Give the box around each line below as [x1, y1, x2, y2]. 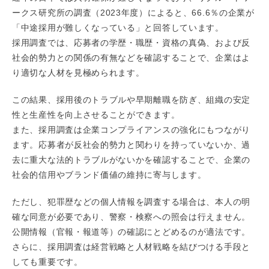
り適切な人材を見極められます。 [12, 68, 145, 78]
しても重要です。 [12, 257, 83, 267]
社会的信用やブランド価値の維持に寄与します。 [12, 170, 207, 180]
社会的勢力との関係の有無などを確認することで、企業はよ [12, 53, 250, 63]
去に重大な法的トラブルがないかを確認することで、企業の [12, 155, 250, 165]
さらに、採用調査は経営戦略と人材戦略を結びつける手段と [12, 242, 250, 252]
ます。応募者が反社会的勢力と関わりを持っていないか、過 [12, 140, 250, 150]
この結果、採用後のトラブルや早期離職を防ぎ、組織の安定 [12, 95, 250, 105]
